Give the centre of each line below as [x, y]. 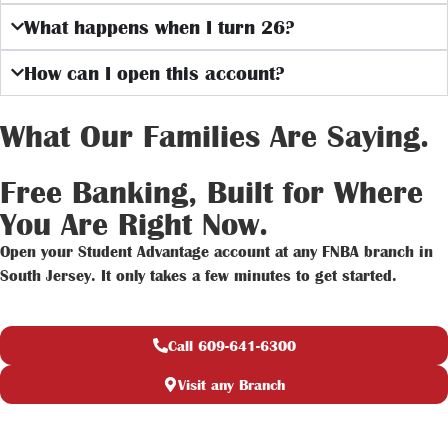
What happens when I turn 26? [160, 26]
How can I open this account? [155, 72]
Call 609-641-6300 [231, 346]
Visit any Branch [231, 385]
